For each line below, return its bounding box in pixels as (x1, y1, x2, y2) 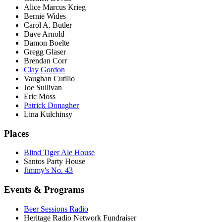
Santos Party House (24, 157, 85, 166)
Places (4, 128, 29, 139)
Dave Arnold (24, 29, 64, 38)
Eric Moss (24, 92, 55, 101)
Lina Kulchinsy (24, 110, 72, 118)
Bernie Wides (24, 11, 66, 20)
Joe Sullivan (24, 83, 62, 92)
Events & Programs (4, 184, 84, 195)
